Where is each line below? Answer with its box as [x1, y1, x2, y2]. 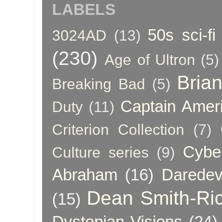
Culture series [52, 144, 149, 161]
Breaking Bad [52, 75, 145, 92]
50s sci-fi [148, 25, 216, 44]
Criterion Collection [52, 121, 184, 138]
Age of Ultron [105, 51, 195, 68]
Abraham [52, 165, 117, 184]
